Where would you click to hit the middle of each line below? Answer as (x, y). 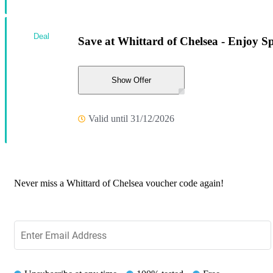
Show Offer (131, 80)
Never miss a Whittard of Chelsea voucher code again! (119, 183)
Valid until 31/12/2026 (131, 119)
